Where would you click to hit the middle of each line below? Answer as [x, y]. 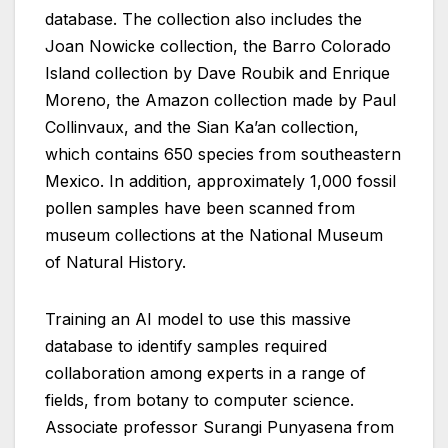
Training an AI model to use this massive [198, 319]
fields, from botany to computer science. [199, 400]
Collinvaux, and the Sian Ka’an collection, [202, 127]
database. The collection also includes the [203, 19]
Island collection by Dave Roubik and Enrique [217, 73]
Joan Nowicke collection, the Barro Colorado [218, 46]
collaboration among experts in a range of [205, 373]
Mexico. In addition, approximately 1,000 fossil [220, 181]
